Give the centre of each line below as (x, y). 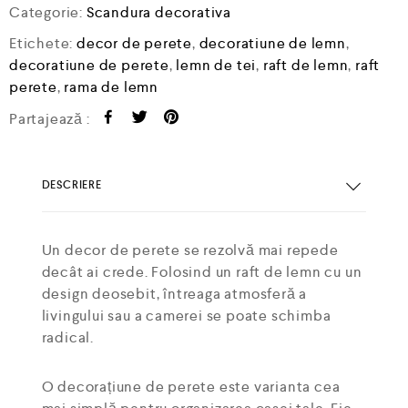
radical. (67, 337)
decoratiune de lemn (272, 43)
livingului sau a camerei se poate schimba (186, 315)
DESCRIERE (71, 185)
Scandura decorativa (159, 12)
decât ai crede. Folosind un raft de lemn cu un (202, 271)
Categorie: (48, 12)
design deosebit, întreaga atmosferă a (174, 293)
